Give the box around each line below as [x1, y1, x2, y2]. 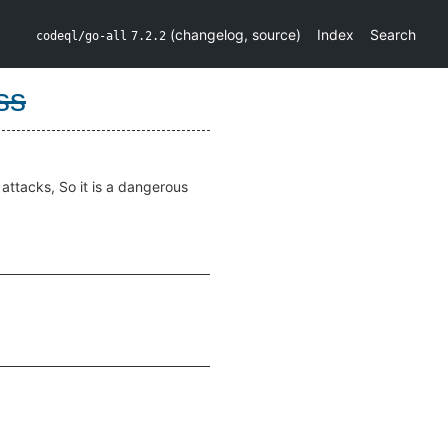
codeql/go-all [36, 28, 127, 43]
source [252, 25, 296, 43]
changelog [175, 25, 244, 43]
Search [370, 25, 416, 43]
